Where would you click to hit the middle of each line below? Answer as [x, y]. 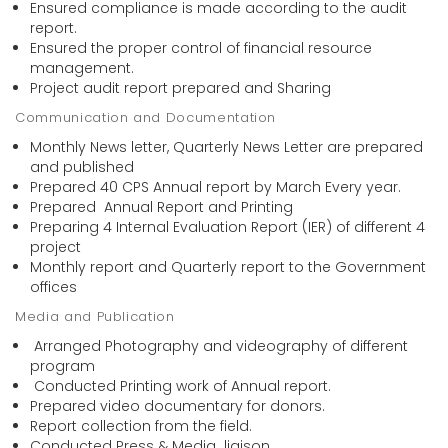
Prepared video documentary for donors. [177, 406]
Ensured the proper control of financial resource [201, 48]
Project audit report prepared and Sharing [180, 88]
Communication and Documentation [153, 118]
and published [82, 167]
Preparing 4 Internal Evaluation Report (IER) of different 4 [227, 227]
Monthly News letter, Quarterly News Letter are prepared [226, 147]
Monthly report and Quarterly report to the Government [228, 267]
